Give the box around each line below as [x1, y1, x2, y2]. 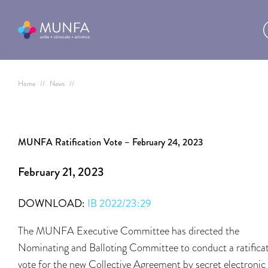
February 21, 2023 [18, 163, 104, 181]
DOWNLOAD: [18, 196, 87, 211]
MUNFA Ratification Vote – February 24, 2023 [18, 135, 203, 149]
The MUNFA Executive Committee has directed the [18, 223, 239, 238]
